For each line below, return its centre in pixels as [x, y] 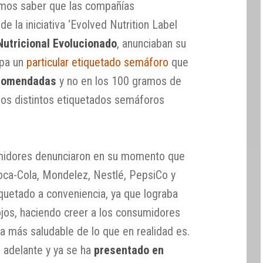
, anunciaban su [152, 43]
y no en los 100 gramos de [119, 81]
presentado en [129, 250]
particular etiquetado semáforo [98, 62]
